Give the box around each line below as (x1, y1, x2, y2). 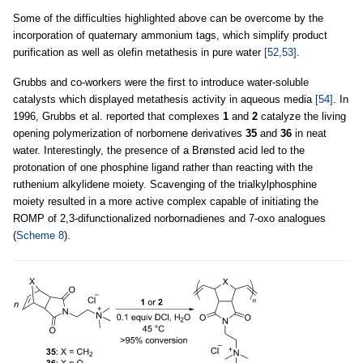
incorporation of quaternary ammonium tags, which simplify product (13, 29, 327, 41)
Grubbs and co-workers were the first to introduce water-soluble (13, 76, 309, 88)
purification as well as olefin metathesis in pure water (13, 46, 264, 58)
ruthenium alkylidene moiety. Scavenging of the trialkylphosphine (13, 178, 317, 190)
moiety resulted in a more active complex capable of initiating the (13, 195, 318, 207)
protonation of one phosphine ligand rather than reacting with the (13, 161, 313, 173)
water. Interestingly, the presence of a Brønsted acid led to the (13, 144, 305, 156)
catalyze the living (258, 110, 346, 122)
